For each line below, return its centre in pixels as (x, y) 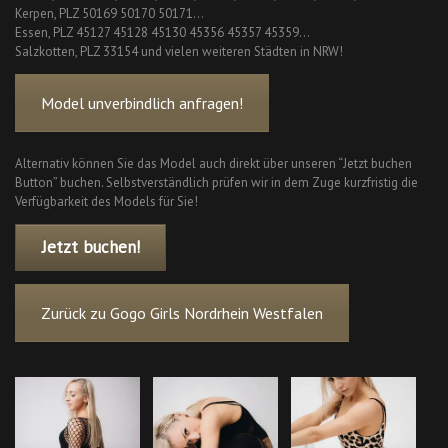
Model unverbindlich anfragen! (142, 102)
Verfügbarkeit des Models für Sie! (106, 201)
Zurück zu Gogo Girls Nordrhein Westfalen (182, 313)
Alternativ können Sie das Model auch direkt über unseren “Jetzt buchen (213, 163)
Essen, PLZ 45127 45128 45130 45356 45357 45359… (162, 32)
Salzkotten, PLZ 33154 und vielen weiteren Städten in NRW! (179, 51)
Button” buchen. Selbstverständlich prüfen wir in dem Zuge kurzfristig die (216, 182)
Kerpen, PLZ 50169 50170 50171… (109, 13)
